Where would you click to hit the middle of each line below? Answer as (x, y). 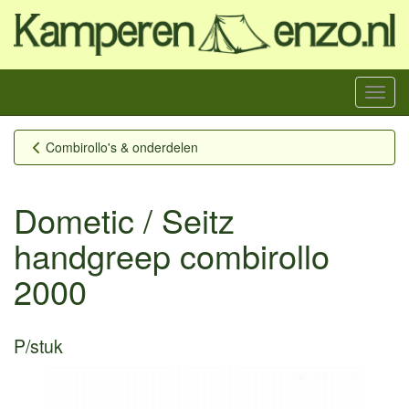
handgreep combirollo (172, 255)
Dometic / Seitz (124, 219)
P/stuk (38, 346)
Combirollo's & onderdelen (122, 147)
